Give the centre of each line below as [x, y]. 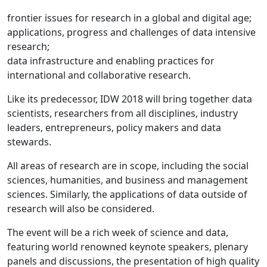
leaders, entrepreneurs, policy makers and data [114, 127]
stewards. [29, 142]
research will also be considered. [81, 208]
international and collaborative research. [99, 75]
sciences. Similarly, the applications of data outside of [127, 194]
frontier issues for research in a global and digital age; [129, 18]
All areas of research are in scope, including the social [128, 165]
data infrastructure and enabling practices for [111, 60]
